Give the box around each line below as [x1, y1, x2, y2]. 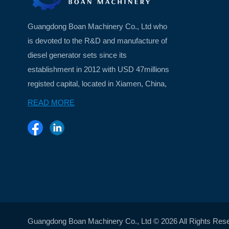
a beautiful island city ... [27, 94, 105, 103]
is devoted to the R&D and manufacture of [27, 36, 167, 45]
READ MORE [27, 98, 75, 107]
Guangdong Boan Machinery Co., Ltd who [27, 22, 167, 31]
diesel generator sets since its [27, 51, 127, 60]
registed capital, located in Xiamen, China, [27, 79, 167, 88]
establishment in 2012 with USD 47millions [27, 65, 169, 74]
